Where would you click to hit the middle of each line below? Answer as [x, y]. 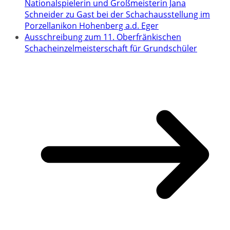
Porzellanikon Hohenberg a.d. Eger [92, 25]
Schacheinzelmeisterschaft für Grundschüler [111, 48]
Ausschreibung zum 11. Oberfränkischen [103, 37]
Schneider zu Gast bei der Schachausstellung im [117, 14]
